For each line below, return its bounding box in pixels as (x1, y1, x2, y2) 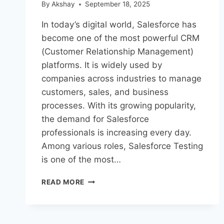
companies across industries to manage (41, 73, 201, 84)
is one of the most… (41, 154, 121, 165)
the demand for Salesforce (41, 114, 149, 124)
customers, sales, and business (41, 87, 168, 97)
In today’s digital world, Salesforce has (41, 19, 196, 30)
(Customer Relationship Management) (41, 46, 193, 57)
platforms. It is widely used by (41, 60, 162, 70)
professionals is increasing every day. (41, 127, 191, 138)
